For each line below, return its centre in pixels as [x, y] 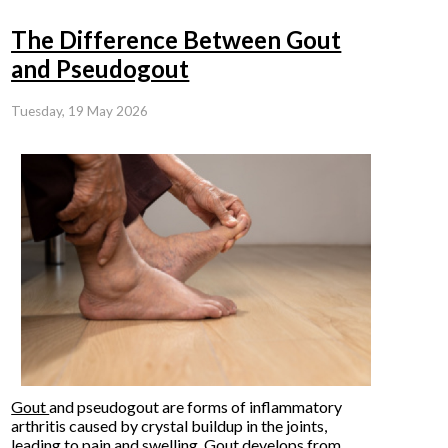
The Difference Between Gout [176, 39]
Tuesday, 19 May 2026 [80, 110]
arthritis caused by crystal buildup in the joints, [169, 425]
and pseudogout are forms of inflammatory [196, 406]
